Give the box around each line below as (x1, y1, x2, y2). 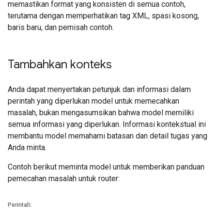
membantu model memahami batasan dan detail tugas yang (8, 131, 207, 140)
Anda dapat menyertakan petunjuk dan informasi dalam (8, 85, 191, 94)
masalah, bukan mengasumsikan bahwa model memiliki (8, 108, 194, 117)
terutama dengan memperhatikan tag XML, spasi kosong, (8, 11, 199, 20)
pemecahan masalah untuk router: (8, 174, 120, 183)
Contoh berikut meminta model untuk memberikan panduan (8, 162, 204, 171)
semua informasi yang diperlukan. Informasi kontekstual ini (8, 120, 206, 129)
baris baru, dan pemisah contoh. (8, 23, 114, 32)
